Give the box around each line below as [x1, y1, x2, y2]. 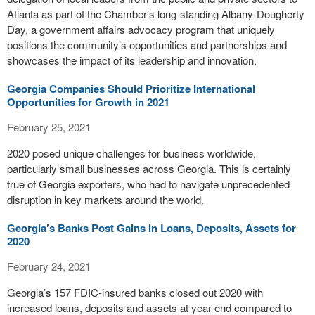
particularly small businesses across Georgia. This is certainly [7, 161, 291, 176]
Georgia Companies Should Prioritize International [7, 81, 255, 96]
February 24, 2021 [7, 259, 91, 274]
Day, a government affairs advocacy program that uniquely [7, 22, 275, 37]
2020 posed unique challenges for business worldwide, [7, 146, 256, 160]
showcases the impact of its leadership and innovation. [7, 53, 257, 67]
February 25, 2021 [7, 120, 91, 134]
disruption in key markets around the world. [7, 192, 204, 207]
